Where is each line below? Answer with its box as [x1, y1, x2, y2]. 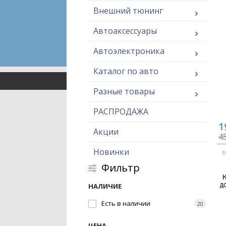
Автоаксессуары [93, 25, 157, 36]
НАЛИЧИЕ [88, 182, 122, 191]
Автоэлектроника [93, 45, 164, 56]
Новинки [93, 146, 129, 157]
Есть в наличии [101, 199, 150, 208]
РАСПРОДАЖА [93, 106, 148, 117]
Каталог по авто [93, 66, 158, 77]
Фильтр [101, 161, 140, 175]
